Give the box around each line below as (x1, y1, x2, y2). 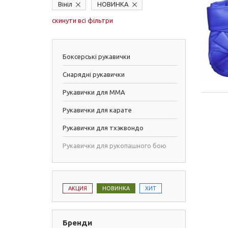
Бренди (63, 218, 92, 227)
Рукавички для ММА (63, 89, 125, 96)
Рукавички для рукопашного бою (63, 142, 166, 149)
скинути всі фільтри (52, 17, 113, 24)
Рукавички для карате (63, 106, 132, 113)
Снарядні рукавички (63, 71, 125, 78)
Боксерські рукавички (63, 53, 130, 60)
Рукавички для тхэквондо (63, 124, 144, 131)
